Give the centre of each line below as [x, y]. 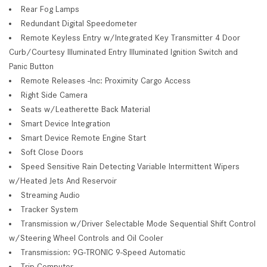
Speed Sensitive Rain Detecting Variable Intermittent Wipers [130, 166]
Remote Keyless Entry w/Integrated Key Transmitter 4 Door [131, 37]
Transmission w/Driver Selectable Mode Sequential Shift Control [138, 223]
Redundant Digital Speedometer [79, 23]
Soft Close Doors [52, 152]
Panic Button [31, 66]
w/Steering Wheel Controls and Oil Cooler [86, 237]
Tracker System [49, 209]
